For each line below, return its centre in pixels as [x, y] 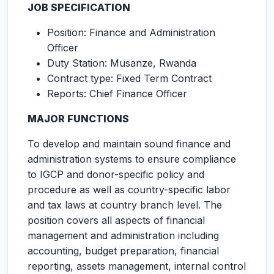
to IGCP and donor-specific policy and [116, 174]
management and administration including [123, 235]
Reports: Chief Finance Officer [117, 94]
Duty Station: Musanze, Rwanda [122, 63]
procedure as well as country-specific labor [129, 190]
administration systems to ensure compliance [132, 159]
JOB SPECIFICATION [79, 7]
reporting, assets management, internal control [137, 266]
